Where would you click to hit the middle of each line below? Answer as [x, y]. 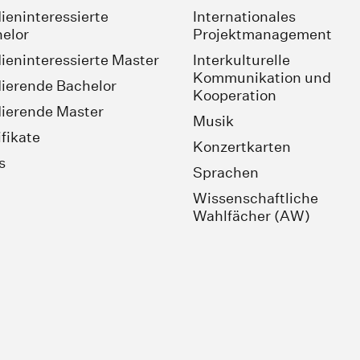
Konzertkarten [242, 147]
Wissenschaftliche [256, 198]
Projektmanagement [262, 35]
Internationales [244, 17]
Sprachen [226, 173]
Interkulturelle [241, 60]
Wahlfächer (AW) [252, 216]
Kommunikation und [262, 78]
